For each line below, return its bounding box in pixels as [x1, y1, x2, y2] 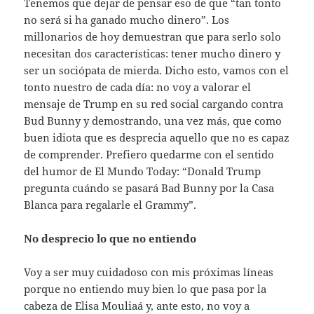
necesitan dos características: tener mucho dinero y [24, 46, 281, 61]
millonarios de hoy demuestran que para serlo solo [24, 29, 282, 44]
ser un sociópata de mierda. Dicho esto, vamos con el [24, 63, 289, 78]
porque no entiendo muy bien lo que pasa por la [24, 282, 267, 296]
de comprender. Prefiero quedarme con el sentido [24, 147, 275, 162]
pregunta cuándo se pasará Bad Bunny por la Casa [24, 181, 275, 196]
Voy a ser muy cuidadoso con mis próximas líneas [24, 265, 274, 280]
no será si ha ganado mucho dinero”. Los [24, 13, 230, 27]
